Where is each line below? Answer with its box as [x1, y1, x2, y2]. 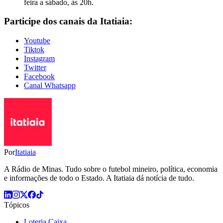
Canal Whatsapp [24, 81, 76, 90]
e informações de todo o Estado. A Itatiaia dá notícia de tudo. [4, 174, 194, 183]
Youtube [24, 36, 50, 45]
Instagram [24, 54, 55, 63]
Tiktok [24, 45, 44, 54]
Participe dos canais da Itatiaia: [4, 16, 132, 27]
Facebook [24, 72, 55, 81]
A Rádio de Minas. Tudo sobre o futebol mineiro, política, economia [4, 165, 218, 174]
